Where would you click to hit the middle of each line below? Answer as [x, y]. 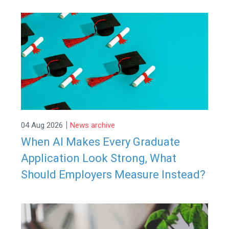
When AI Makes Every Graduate [100, 142]
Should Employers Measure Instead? [113, 174]
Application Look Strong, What [98, 158]
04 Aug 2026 [42, 125]
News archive [92, 125]
